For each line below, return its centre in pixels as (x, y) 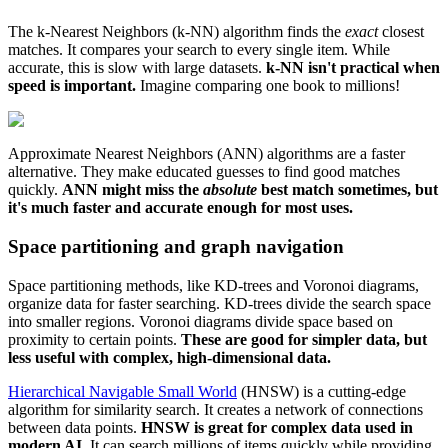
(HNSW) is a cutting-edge (321, 391)
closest (401, 32)
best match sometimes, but (347, 190)
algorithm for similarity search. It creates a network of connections (215, 409)
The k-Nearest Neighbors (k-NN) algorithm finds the (176, 32)
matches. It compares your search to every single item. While (199, 50)
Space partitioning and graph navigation (176, 246)
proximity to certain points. (94, 339)
